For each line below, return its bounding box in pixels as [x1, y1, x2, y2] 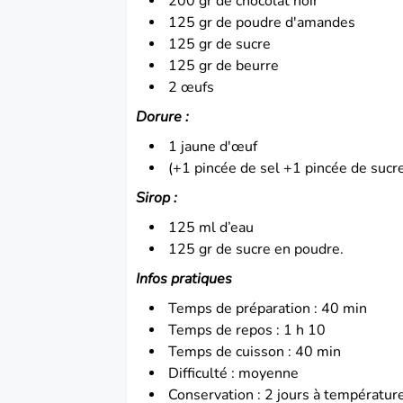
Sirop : [136, 187, 182, 208]
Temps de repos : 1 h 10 [168, 319, 327, 340]
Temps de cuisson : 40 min [168, 341, 342, 362]
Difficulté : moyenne [168, 363, 300, 383]
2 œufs [168, 76, 215, 97]
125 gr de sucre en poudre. [168, 238, 345, 259]
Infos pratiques [136, 268, 233, 289]
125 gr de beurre [168, 55, 280, 76]
